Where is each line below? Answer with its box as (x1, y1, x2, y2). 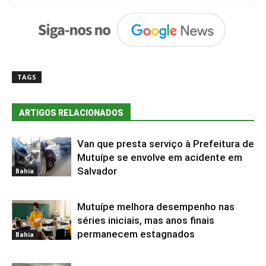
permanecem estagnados (77, 227, 195, 240)
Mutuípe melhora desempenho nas (77, 200, 235, 213)
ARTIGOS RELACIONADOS (19, 107, 123, 118)
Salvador (77, 164, 117, 177)
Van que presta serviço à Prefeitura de (77, 137, 254, 150)
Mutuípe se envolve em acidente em (77, 151, 242, 163)
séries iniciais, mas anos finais (77, 214, 214, 226)
